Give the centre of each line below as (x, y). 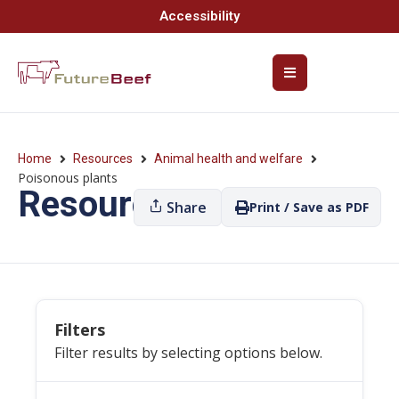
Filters (80, 330)
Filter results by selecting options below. (188, 353)
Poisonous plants (68, 178)
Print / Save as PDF (309, 207)
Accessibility (199, 16)
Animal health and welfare (228, 159)
